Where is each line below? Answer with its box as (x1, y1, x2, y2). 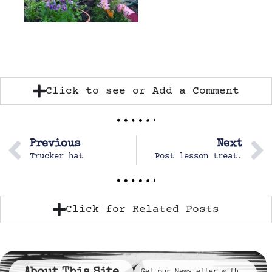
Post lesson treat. (155, 151, 242, 161)
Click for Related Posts (66, 203, 219, 216)
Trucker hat (30, 151, 83, 161)
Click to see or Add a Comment (46, 84, 239, 97)
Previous (30, 138, 80, 149)
